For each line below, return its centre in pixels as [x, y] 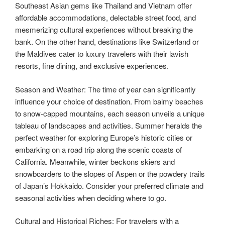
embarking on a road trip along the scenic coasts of [98, 149]
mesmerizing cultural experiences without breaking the [104, 30]
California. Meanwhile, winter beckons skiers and [95, 161]
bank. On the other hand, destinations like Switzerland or [107, 42]
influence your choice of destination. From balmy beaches [109, 101]
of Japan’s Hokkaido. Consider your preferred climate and [109, 185]
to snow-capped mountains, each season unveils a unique [110, 113]
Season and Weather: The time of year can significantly [105, 89]
